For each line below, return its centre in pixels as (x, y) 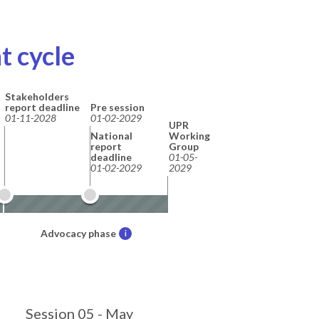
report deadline (42, 107)
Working (189, 135)
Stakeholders (37, 96)
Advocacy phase (78, 233)
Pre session (117, 107)
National (111, 135)
